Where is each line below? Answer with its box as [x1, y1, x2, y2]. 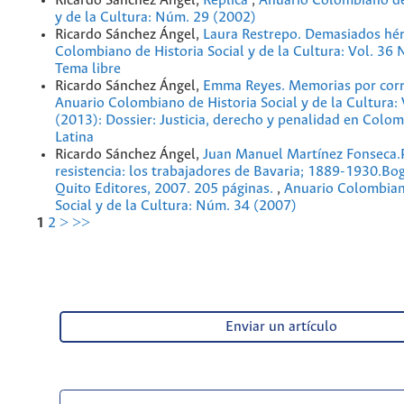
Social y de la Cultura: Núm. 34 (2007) [55, 198, 297, 215]
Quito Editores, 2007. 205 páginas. [55, 181, 277, 197]
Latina [55, 130, 94, 146]
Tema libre [55, 61, 121, 78]
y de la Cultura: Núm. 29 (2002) [55, 10, 256, 26]
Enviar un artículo [225, 319, 337, 335]
